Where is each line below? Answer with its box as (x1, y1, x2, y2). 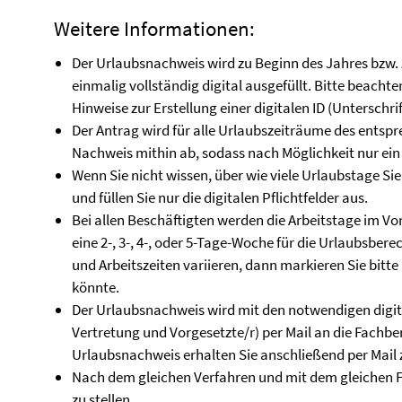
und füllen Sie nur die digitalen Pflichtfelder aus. (72, 188, 368, 207)
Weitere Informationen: (54, 15, 259, 41)
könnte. (72, 277, 122, 297)
